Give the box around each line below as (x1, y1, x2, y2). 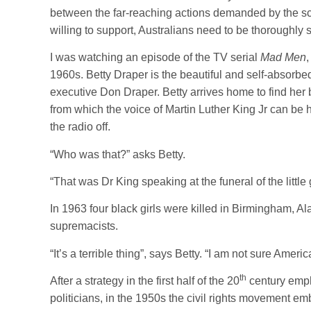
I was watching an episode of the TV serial (50, 51, 260, 64)
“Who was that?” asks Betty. (50, 148, 185, 160)
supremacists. (50, 220, 118, 233)
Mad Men (260, 51, 306, 64)
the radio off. (50, 121, 110, 133)
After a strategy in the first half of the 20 (50, 275, 239, 287)
